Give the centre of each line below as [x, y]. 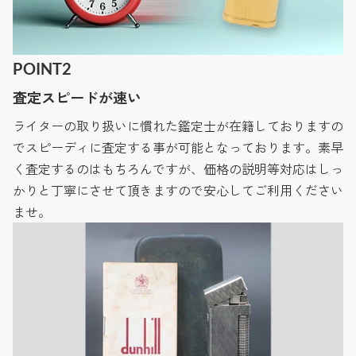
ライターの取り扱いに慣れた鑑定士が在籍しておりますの [178, 126]
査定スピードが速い [77, 97]
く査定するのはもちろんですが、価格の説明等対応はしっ [178, 169]
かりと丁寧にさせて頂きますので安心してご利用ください [178, 190]
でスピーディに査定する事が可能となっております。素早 [178, 147]
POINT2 [42, 69]
